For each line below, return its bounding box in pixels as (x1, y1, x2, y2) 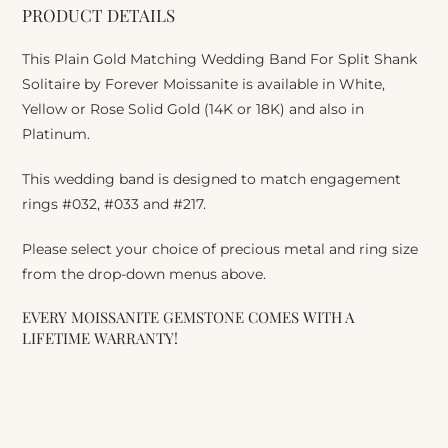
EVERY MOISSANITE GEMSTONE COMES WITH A (22, 306, 355, 327)
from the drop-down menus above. (22, 264, 267, 283)
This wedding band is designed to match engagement (22, 169, 402, 188)
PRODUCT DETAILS (22, 3, 176, 26)
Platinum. (22, 124, 91, 143)
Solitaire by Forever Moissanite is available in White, (22, 74, 386, 93)
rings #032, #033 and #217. (22, 194, 207, 213)
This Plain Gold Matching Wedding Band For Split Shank (22, 49, 418, 68)
